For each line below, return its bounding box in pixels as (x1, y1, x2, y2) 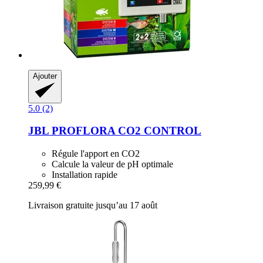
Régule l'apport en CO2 (52, 148, 140, 159)
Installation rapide (52, 169, 117, 180)
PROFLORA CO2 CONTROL (49, 124, 201, 137)
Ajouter (33, 72, 57, 81)
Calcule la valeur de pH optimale (52, 159, 173, 169)
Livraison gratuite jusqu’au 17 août (28, 200, 157, 210)
